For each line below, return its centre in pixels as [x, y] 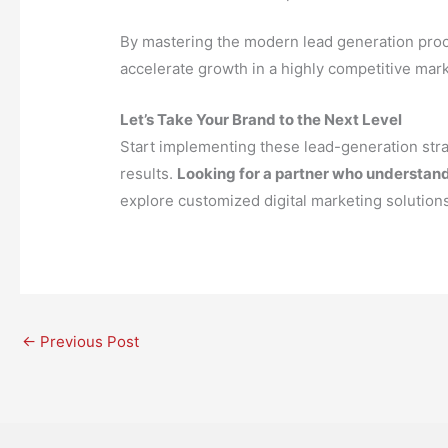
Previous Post [87, 342]
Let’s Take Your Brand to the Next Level [261, 120]
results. [149, 174]
